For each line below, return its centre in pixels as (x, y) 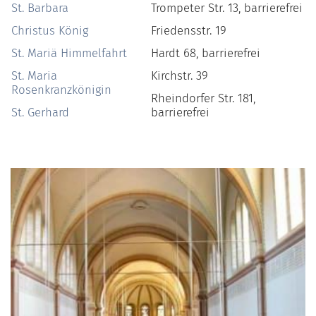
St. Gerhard (40, 113)
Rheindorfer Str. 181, (203, 98)
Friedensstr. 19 (189, 31)
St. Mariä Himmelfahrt (69, 53)
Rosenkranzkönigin (61, 90)
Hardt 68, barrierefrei (206, 53)
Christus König (50, 31)
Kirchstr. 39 (180, 76)
